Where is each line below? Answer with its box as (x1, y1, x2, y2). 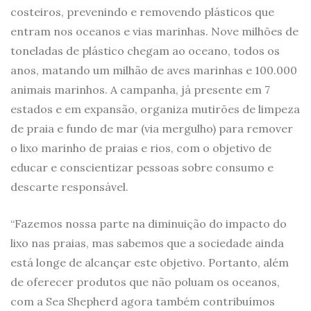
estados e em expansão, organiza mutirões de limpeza (10, 102, 300, 117)
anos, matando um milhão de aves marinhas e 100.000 (10, 63, 297, 78)
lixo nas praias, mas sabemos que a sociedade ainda (10, 236, 284, 251)
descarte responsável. (10, 180, 128, 194)
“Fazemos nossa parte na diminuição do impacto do (10, 217, 287, 231)
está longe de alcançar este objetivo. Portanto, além (10, 255, 289, 270)
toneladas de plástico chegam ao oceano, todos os (10, 44, 280, 58)
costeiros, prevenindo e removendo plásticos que (10, 5, 274, 19)
